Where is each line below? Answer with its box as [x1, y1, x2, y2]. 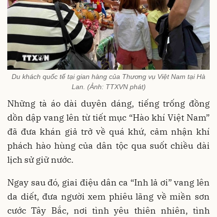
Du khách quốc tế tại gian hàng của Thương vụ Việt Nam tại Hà [12, 72, 205, 80]
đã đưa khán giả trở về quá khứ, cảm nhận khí [7, 125, 210, 137]
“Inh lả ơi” [130, 176, 172, 188]
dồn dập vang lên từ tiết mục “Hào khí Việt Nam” [7, 111, 210, 123]
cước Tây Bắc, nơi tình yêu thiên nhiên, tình [7, 204, 210, 216]
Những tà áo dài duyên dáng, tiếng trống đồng [7, 97, 210, 109]
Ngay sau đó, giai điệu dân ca [7, 176, 128, 188]
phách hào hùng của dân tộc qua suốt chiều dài [7, 139, 210, 151]
